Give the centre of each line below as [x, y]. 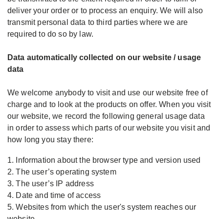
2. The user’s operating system [62, 172]
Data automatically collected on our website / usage [104, 57]
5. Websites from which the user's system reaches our [102, 207]
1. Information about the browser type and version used [104, 160]
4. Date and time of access [54, 195]
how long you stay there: [50, 140]
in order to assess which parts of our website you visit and [109, 128]
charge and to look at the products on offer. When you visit [109, 104]
